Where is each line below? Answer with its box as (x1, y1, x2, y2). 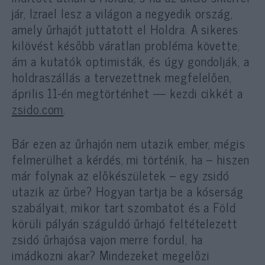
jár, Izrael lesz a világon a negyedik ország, (12, 2, 233, 23)
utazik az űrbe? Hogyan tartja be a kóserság (12, 180, 244, 201)
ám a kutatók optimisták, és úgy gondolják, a (12, 50, 250, 71)
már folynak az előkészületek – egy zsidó (12, 164, 230, 185)
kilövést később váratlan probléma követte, (12, 34, 241, 55)
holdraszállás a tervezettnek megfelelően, (12, 66, 232, 87)
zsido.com (12, 98, 64, 119)
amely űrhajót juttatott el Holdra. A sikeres (12, 18, 238, 39)
